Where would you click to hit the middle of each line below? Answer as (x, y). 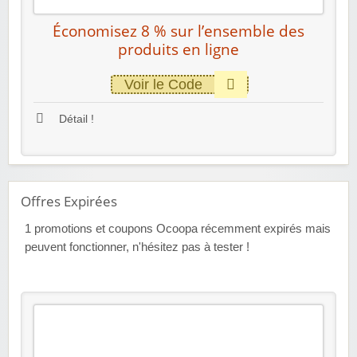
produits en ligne (178, 49)
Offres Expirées (69, 201)
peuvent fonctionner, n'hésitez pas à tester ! (137, 247)
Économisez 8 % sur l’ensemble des (178, 31)
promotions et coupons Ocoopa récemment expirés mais (181, 228)
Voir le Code (163, 84)
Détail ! (75, 119)
